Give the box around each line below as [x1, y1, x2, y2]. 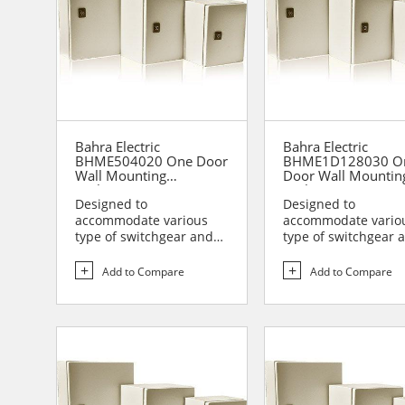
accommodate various [75, 212, 208, 230]
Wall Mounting [75, 166, 166, 185]
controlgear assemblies [75, 244, 216, 262]
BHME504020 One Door [75, 152, 228, 171]
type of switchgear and [75, 228, 213, 246]
